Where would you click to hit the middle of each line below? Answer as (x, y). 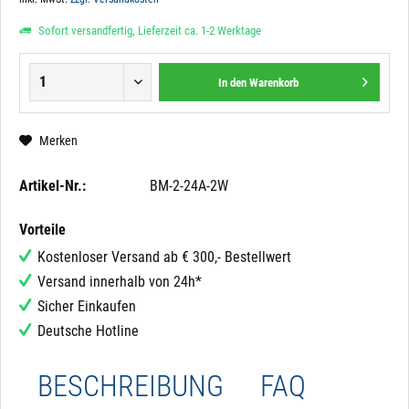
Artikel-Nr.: (52, 186)
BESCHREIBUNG (131, 386)
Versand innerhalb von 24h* (120, 282)
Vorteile (42, 230)
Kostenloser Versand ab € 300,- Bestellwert (164, 257)
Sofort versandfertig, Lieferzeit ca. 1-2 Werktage (148, 31)
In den (233, 83)
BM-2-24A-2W (189, 186)
